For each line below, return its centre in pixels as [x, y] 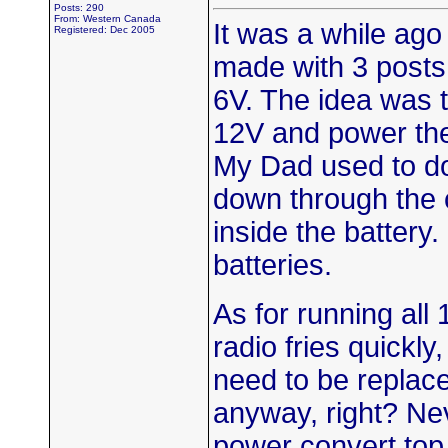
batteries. [272, 265]
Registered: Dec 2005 [104, 29]
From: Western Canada [107, 18]
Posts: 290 [79, 7]
